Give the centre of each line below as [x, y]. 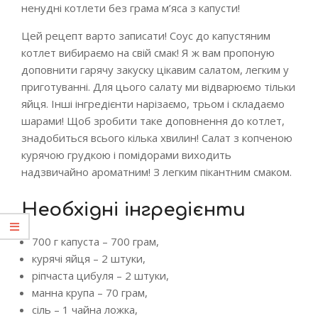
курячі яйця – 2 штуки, [89, 258]
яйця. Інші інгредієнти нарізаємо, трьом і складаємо [153, 104]
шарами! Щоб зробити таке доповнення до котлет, [153, 121]
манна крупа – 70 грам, [90, 292]
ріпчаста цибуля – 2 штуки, [100, 275]
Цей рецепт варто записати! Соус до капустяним [146, 35]
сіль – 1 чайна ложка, [85, 309]
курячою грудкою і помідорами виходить [126, 155]
